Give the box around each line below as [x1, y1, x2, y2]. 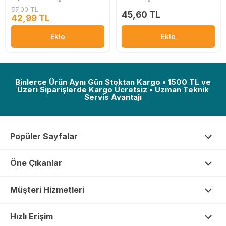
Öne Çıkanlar [10, 158, 62, 168]
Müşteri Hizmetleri [10, 185, 84, 195]
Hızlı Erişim [10, 211, 53, 222]
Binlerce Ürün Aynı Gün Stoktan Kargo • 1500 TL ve [15, 77, 211, 87]
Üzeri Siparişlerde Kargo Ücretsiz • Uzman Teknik [17, 85, 209, 95]
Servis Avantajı [84, 92, 142, 102]
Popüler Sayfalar [10, 131, 78, 142]
